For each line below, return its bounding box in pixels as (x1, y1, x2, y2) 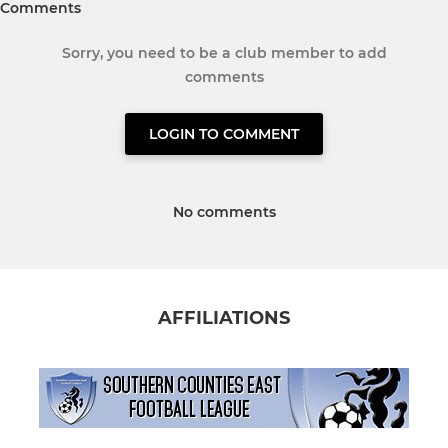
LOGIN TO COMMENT (149, 125, 299, 144)
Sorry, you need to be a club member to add (61, 44, 387, 63)
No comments (172, 203, 276, 222)
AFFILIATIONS (158, 307, 290, 330)
